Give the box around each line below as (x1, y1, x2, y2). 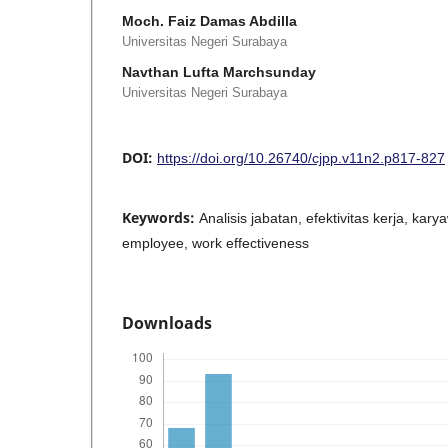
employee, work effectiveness (122, 234, 309, 251)
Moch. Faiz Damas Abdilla (122, 13, 297, 30)
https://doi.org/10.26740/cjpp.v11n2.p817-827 (157, 149, 445, 166)
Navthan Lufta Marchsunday (122, 64, 316, 80)
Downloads (122, 311, 212, 334)
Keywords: (122, 207, 199, 227)
